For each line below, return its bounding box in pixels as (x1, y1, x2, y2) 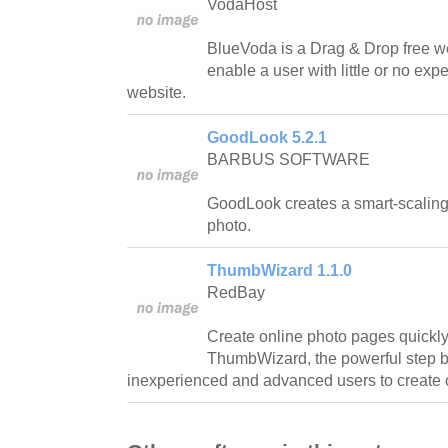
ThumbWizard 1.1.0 (207, 262, 352, 280)
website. (127, 84, 186, 102)
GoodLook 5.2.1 (207, 129, 327, 147)
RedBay (207, 284, 265, 302)
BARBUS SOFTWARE (207, 151, 370, 169)
